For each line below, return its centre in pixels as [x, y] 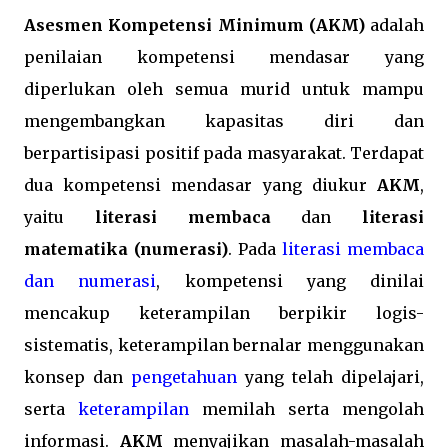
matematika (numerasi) [126, 249]
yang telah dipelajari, [330, 377]
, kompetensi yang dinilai [290, 281]
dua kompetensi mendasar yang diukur [200, 185]
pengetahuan [184, 377]
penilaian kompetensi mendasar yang [224, 57]
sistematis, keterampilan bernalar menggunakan [224, 345]
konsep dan [77, 377]
